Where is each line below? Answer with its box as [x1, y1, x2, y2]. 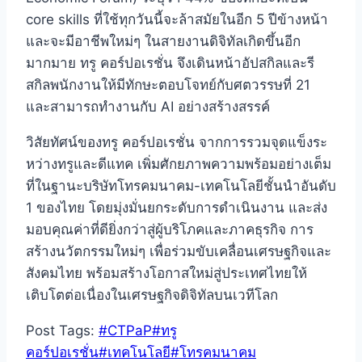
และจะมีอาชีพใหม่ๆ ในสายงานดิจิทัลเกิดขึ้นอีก [26, 33, 301, 50]
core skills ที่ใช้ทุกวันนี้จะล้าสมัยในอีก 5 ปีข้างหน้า [26, 11, 328, 28]
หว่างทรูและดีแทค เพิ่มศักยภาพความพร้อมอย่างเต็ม [26, 156, 331, 173]
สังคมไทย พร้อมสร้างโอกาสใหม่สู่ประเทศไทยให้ [26, 265, 307, 282]
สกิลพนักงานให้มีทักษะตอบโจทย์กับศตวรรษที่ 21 [26, 77, 310, 94]
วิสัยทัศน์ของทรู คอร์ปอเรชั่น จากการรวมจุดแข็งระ [26, 134, 327, 151]
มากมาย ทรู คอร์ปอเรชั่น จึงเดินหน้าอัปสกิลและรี [26, 55, 314, 72]
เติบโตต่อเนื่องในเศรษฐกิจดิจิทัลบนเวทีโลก [26, 287, 278, 304]
